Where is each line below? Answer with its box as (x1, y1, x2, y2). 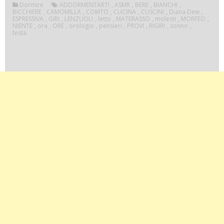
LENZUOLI (64, 14, 93, 23)
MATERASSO (116, 14, 150, 23)
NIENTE (12, 21, 32, 30)
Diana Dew (169, 7, 199, 16)
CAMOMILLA (46, 7, 81, 16)
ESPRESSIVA (12, 14, 43, 23)
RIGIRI (149, 21, 165, 30)
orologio (69, 21, 94, 30)
